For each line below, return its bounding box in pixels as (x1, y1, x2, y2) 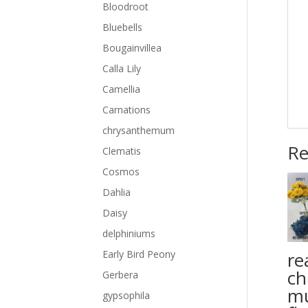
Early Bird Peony (102, 247, 176, 261)
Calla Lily (102, 62, 142, 75)
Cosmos (102, 165, 140, 178)
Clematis (102, 144, 142, 157)
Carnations (102, 103, 151, 116)
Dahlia (102, 186, 131, 199)
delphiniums (102, 227, 156, 240)
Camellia (102, 82, 141, 96)
